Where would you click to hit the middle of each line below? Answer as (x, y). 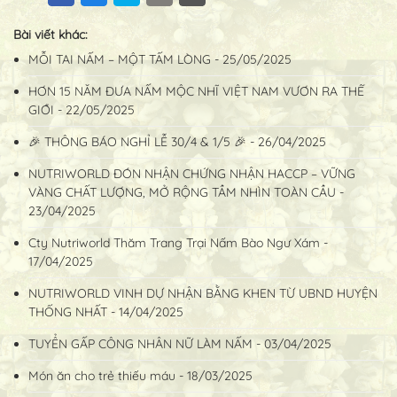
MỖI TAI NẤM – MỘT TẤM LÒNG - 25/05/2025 (160, 59)
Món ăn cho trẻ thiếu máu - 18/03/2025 (140, 375)
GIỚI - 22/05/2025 (82, 109)
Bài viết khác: (51, 34)
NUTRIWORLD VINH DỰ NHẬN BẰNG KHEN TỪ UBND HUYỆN (203, 293)
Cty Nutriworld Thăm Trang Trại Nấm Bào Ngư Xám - (178, 242)
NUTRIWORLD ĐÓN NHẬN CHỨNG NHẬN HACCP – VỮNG (192, 173)
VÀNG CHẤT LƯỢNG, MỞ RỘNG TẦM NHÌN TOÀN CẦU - (186, 192)
